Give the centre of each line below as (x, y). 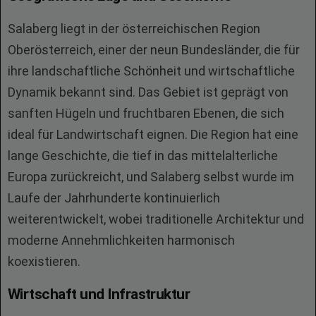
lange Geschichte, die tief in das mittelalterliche (143, 156)
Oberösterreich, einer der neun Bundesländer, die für (154, 50)
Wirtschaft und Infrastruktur (99, 294)
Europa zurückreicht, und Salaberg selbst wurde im (151, 177)
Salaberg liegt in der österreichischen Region (134, 29)
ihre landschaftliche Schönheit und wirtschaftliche (151, 71)
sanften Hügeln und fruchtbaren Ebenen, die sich (146, 113)
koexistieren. (44, 261)
